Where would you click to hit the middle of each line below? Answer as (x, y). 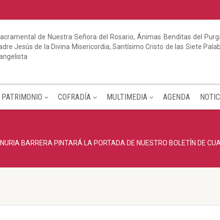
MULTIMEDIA (127, 97)
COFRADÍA (74, 97)
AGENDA (176, 97)
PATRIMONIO (22, 97)
